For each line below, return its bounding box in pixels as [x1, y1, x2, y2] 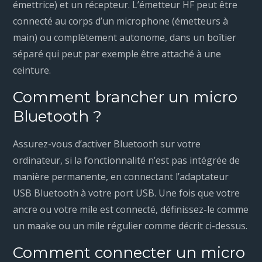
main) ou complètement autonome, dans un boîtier [13, 31, 237, 44]
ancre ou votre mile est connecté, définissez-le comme [13, 203, 249, 216]
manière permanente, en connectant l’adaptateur [13, 170, 229, 184]
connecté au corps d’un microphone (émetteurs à [13, 15, 229, 28]
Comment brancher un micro [13, 88, 238, 107]
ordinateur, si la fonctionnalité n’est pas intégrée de [13, 154, 240, 167]
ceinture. [13, 64, 51, 77]
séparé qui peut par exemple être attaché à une [13, 47, 222, 61]
